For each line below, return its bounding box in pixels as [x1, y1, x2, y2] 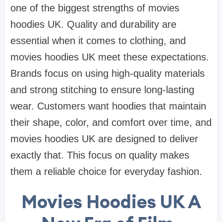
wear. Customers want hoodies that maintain [10, 100, 206, 111]
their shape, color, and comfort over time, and [10, 116, 212, 128]
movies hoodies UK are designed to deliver [10, 133, 198, 144]
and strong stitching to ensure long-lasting [10, 84, 194, 95]
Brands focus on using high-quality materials [10, 67, 205, 79]
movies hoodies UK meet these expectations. [10, 51, 209, 62]
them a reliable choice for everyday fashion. [10, 166, 202, 177]
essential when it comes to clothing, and [10, 35, 186, 46]
